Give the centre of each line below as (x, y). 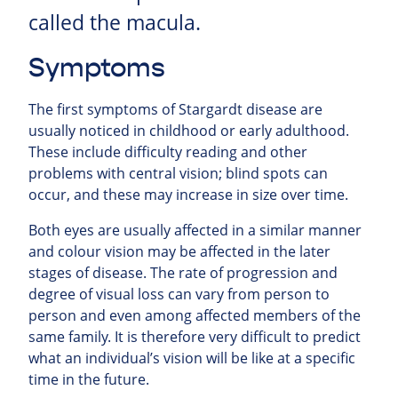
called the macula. (115, 22)
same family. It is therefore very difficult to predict (195, 336)
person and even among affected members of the (195, 315)
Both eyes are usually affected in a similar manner (195, 230)
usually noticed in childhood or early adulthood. (189, 130)
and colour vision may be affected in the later (179, 251)
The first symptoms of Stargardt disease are (175, 109)
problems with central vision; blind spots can (178, 173)
